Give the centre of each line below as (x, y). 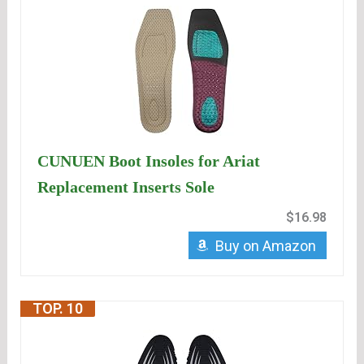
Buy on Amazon (265, 246)
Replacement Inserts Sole (126, 187)
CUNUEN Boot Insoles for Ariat (149, 161)
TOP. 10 (58, 309)
